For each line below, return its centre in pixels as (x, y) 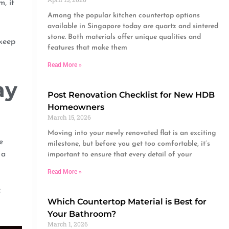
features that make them (87, 48)
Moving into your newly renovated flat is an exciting (132, 133)
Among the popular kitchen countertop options (123, 16)
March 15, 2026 (69, 117)
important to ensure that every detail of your (119, 155)
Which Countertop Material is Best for (127, 202)
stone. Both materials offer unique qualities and (124, 37)
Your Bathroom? (82, 214)
